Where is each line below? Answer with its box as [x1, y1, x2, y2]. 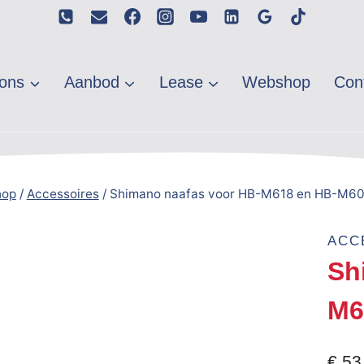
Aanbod [63, 73, 119, 92]
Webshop [242, 73, 311, 92]
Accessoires [26, 186, 99, 202]
